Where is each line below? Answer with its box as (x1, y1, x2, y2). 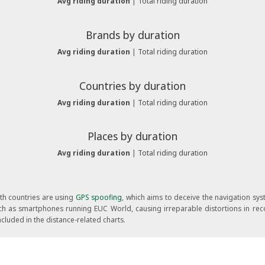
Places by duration (88, 129, 177, 144)
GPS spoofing (75, 192, 122, 203)
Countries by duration (79, 78, 186, 93)
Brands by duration (85, 27, 180, 42)
